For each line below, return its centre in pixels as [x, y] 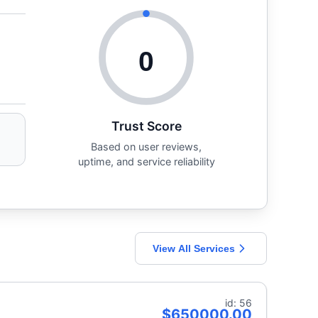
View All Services [194, 248]
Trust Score [146, 126]
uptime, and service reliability [146, 161]
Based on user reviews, [146, 146]
